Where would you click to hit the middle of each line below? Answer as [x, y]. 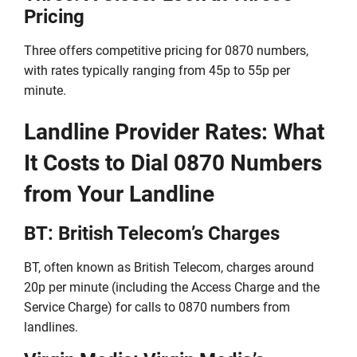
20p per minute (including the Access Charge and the [172, 288]
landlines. [51, 328]
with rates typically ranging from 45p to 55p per [157, 71]
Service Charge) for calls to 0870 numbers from [157, 308]
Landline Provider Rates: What [174, 132]
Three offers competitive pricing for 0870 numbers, [166, 51]
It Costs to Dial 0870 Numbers [173, 163]
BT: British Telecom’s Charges [152, 234]
